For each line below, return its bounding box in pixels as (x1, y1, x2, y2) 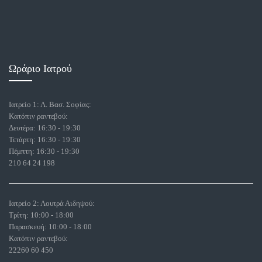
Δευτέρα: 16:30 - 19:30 (9, 123, 81, 132)
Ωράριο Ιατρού (9, 62, 72, 74)
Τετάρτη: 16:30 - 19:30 (9, 135, 81, 144)
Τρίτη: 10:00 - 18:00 (9, 210, 74, 219)
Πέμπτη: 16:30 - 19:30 (9, 146, 80, 156)
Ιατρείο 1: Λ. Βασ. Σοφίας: (9, 99, 91, 109)
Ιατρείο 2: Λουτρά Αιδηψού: (9, 198, 95, 208)
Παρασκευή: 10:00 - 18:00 (9, 222, 92, 231)
